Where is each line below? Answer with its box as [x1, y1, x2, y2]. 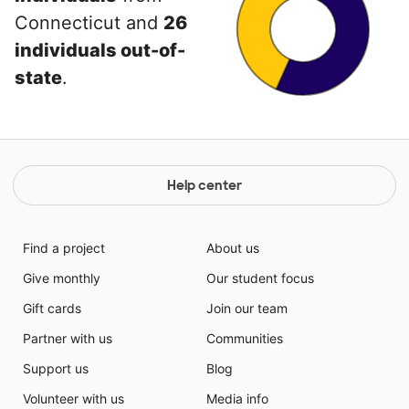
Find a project [22, 240, 105, 256]
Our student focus [206, 270, 314, 286]
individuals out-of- [15, 39, 185, 61]
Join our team [206, 300, 288, 316]
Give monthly [22, 270, 100, 286]
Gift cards [22, 300, 81, 316]
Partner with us [22, 330, 112, 346]
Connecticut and [15, 12, 163, 34]
